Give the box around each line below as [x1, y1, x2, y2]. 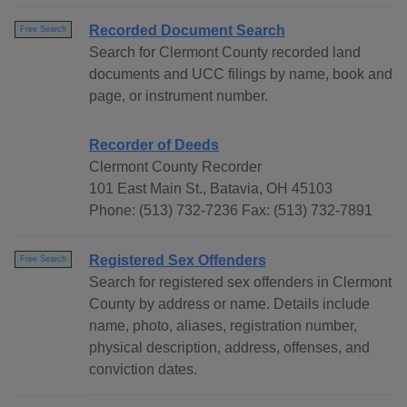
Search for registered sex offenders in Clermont [89, 274, 392, 291]
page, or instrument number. [89, 88, 268, 104]
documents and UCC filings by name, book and [89, 66, 392, 83]
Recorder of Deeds [89, 137, 219, 154]
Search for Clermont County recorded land [89, 45, 361, 61]
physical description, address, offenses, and [89, 340, 370, 356]
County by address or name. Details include [89, 296, 370, 313]
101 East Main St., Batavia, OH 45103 [89, 181, 333, 197]
